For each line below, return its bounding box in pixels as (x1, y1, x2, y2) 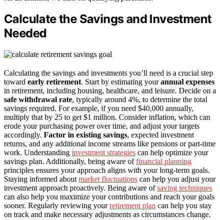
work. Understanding (4, 148, 72, 157)
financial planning (136, 157, 192, 166)
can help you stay (156, 201, 212, 210)
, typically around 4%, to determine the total (72, 95, 207, 104)
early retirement (27, 78, 81, 86)
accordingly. (4, 131, 44, 139)
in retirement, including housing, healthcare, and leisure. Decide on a (4, 86, 216, 95)
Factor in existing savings (44, 131, 127, 139)
